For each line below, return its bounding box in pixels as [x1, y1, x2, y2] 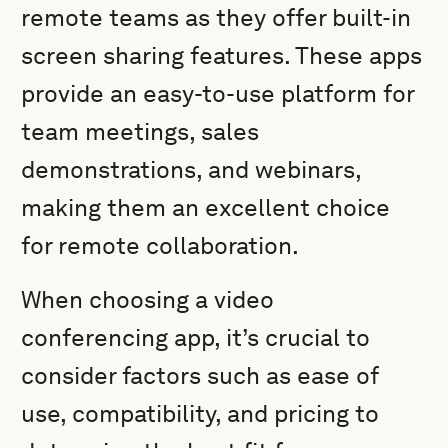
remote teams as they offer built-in [21, 3, 412, 32]
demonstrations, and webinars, [21, 155, 362, 184]
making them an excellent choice [21, 193, 391, 222]
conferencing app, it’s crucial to [21, 323, 371, 352]
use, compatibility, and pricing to [21, 399, 380, 428]
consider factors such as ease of [21, 361, 379, 390]
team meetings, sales [21, 117, 260, 146]
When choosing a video [21, 285, 275, 314]
